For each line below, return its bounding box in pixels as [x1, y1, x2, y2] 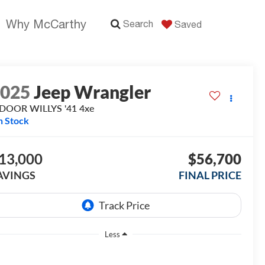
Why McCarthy [6, 17, 86, 31]
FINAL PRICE [178, 169, 241, 182]
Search [123, 18, 153, 29]
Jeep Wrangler [34, 81, 151, 103]
